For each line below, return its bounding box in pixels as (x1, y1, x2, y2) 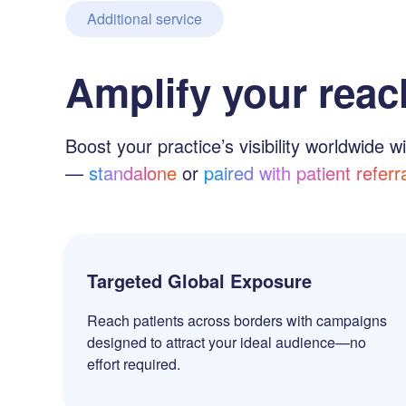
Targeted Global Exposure (87, 267, 312, 295)
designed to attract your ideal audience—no (87, 332, 366, 353)
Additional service (87, 8, 202, 30)
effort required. (87, 353, 180, 375)
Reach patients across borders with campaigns (87, 310, 387, 332)
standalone (89, 159, 177, 187)
